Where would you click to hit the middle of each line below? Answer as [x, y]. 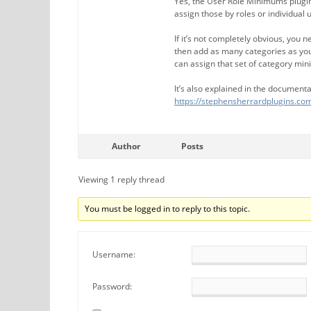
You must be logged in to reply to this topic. [168, 208]
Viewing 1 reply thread [121, 179]
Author [126, 146]
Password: [112, 286]
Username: [114, 254]
